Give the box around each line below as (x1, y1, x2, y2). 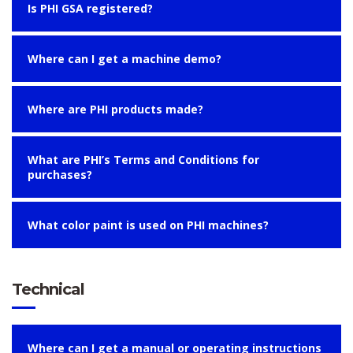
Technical (12, 280, 84, 299)
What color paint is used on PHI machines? (28, 217, 269, 232)
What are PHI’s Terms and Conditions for (28, 152, 259, 167)
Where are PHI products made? (28, 102, 203, 117)
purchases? (28, 167, 92, 182)
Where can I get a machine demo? (28, 51, 221, 66)
